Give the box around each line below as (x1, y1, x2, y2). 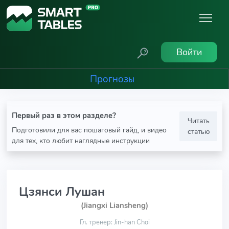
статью (187, 126, 210, 136)
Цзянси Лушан (19, 184, 105, 200)
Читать (187, 116, 210, 126)
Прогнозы (89, 72, 134, 86)
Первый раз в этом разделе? (12, 110, 116, 121)
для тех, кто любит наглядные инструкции (12, 135, 150, 146)
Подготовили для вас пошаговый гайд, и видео (12, 125, 167, 135)
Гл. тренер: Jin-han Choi (79, 218, 150, 227)
